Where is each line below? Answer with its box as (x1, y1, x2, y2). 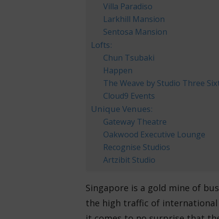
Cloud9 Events (103, 90, 155, 101)
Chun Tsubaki (103, 52, 155, 63)
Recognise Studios (103, 142, 171, 153)
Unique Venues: (90, 103, 153, 114)
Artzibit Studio (103, 154, 156, 165)
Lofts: (90, 39, 112, 50)
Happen (103, 65, 133, 76)
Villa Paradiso (103, 1, 153, 12)
